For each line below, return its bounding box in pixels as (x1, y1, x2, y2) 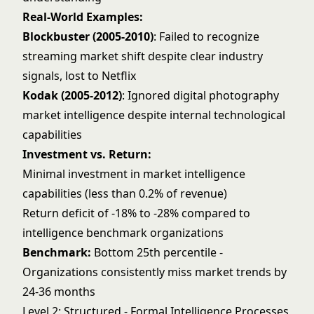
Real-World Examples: (22, 9, 143, 25)
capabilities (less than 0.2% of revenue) (22, 186, 227, 201)
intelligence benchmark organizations (22, 225, 224, 240)
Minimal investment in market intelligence (22, 166, 245, 182)
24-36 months (22, 284, 95, 299)
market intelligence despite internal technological (22, 107, 285, 123)
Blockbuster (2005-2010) (22, 29, 153, 44)
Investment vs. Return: (22, 146, 151, 162)
